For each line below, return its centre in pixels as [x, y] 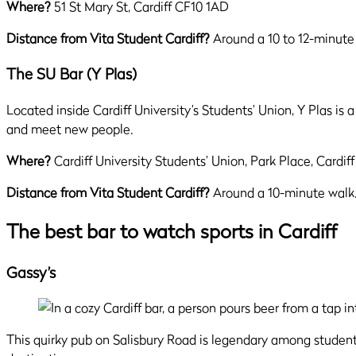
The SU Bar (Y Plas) [72, 74]
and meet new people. [70, 128]
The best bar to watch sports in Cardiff [172, 231]
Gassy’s [31, 272]
